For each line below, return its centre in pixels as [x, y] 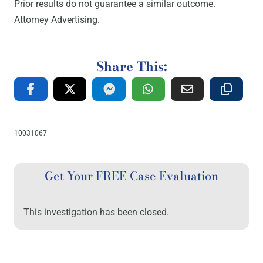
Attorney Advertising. [57, 19]
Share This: [131, 66]
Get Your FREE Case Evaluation [131, 176]
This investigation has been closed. [96, 212]
